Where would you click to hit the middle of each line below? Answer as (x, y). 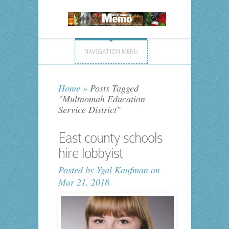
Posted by (77, 170)
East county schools (110, 138)
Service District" (89, 110)
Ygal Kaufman (122, 170)
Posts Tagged (113, 88)
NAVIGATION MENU (111, 52)
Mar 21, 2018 (84, 182)
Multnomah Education (104, 99)
